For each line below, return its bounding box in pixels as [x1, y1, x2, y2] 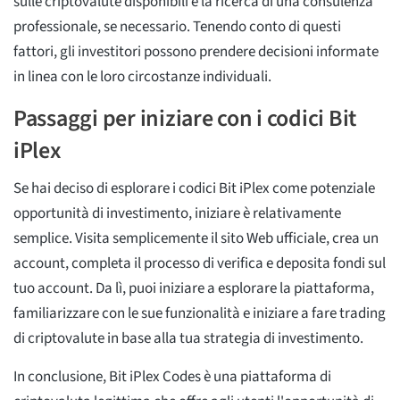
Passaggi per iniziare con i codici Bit [13, 101, 357, 135]
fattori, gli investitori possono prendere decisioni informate [13, 40, 379, 62]
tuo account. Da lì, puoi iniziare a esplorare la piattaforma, [13, 277, 374, 299]
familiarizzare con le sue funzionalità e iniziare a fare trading [13, 302, 386, 324]
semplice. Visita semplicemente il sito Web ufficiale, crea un [13, 227, 379, 249]
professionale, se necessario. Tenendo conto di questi [13, 15, 341, 37]
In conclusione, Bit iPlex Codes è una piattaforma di [13, 365, 331, 387]
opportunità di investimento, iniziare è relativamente [13, 202, 341, 224]
